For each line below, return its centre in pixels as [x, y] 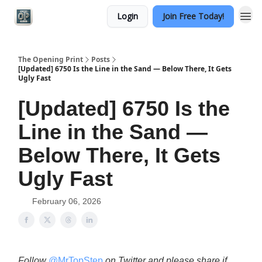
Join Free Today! [193, 16]
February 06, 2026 [67, 201]
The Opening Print [51, 59]
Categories [65, 16]
